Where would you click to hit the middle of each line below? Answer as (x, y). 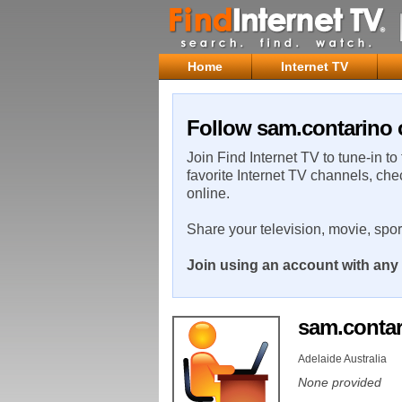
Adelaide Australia (342, 358)
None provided (340, 382)
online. (208, 193)
